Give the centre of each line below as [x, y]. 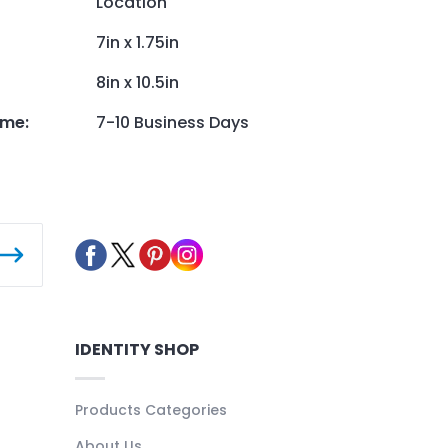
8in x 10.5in [139, 83]
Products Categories [150, 410]
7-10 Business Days [172, 123]
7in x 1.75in [137, 43]
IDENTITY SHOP [136, 350]
